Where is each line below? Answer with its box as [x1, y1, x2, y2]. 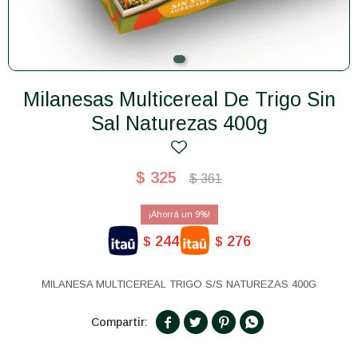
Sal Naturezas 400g [90, 112, 268, 134]
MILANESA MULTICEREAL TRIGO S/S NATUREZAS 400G [42, 278, 316, 290]
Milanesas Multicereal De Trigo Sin [22, 88, 40, 110]
